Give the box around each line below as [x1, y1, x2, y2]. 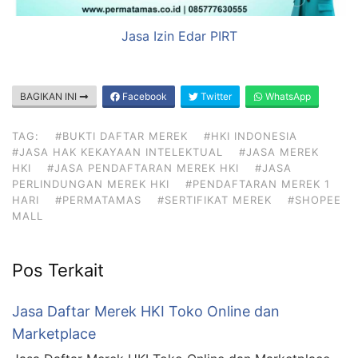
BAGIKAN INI [20, 89, 79, 102]
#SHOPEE [288, 193, 341, 206]
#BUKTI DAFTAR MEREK [55, 129, 188, 142]
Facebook [120, 89, 167, 102]
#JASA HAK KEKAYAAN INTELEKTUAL [12, 145, 223, 158]
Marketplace [12, 324, 96, 342]
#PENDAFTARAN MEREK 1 [185, 177, 330, 190]
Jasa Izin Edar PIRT [121, 27, 237, 44]
